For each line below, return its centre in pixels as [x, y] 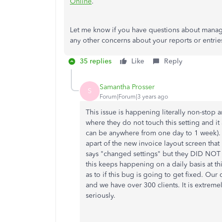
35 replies [96, 61]
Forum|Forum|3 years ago [134, 96]
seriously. [102, 195]
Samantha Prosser [127, 87]
